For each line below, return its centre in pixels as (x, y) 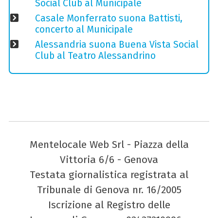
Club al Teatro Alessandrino (95, 55)
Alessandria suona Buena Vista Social (117, 44)
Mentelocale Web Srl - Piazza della (109, 145)
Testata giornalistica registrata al (109, 175)
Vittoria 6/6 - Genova (109, 160)
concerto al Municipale (84, 29)
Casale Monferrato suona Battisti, (109, 18)
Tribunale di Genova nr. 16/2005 (109, 190)
